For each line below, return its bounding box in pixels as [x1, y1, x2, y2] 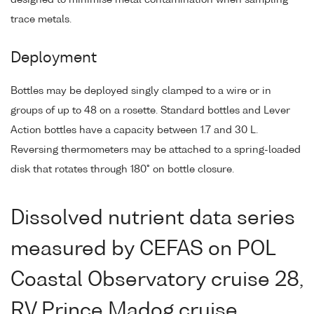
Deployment [11, 50, 97, 66]
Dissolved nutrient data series [11, 209, 295, 229]
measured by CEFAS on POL [11, 240, 275, 260]
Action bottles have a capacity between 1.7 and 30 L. [11, 125, 258, 136]
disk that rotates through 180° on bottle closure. [11, 165, 234, 175]
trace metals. [11, 14, 71, 25]
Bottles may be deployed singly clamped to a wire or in [11, 86, 271, 97]
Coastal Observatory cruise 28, [11, 271, 303, 291]
